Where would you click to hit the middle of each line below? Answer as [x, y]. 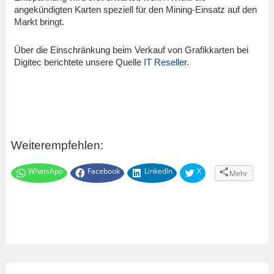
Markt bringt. [39, 21]
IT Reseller [165, 62]
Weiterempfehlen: [57, 145]
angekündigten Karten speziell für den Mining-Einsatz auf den [135, 9]
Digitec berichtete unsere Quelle [79, 62]
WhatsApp [45, 171]
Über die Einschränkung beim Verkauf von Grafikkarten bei [131, 50]
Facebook [103, 171]
